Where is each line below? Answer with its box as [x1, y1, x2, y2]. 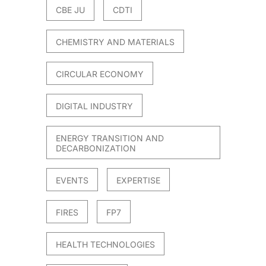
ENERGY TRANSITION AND [56, 133, 164, 144]
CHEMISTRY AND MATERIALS [56, 37, 175, 47]
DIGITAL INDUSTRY [56, 101, 134, 112]
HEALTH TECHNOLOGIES [56, 239, 156, 250]
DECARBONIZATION [56, 143, 137, 154]
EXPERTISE [116, 175, 161, 186]
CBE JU [56, 5, 85, 15]
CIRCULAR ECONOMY [56, 69, 144, 80]
